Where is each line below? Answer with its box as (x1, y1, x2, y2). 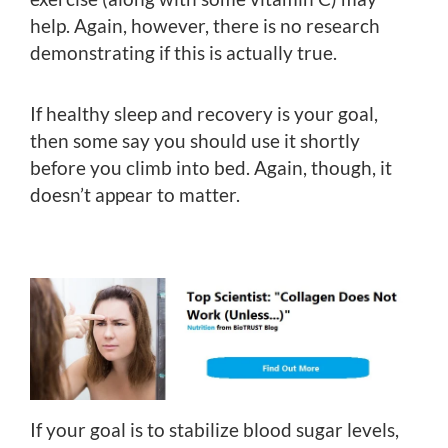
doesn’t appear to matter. (30, 182, 240, 206)
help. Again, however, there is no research (30, 13, 380, 37)
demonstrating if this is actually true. (30, 40, 337, 64)
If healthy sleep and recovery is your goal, (30, 101, 378, 125)
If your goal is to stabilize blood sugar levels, (30, 417, 399, 441)
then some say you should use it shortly (30, 128, 360, 152)
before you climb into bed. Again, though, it (30, 155, 392, 179)
